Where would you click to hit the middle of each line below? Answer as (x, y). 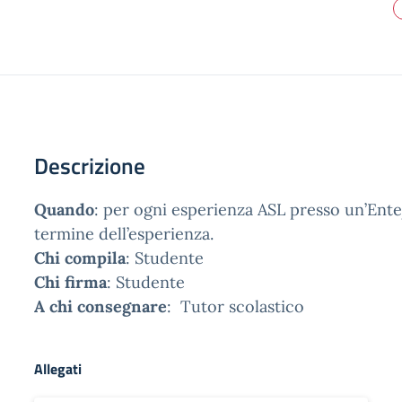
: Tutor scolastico (236, 306)
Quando (64, 210)
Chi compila (80, 258)
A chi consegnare (100, 306)
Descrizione (90, 166)
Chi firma (70, 282)
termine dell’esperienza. (124, 234)
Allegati (58, 369)
